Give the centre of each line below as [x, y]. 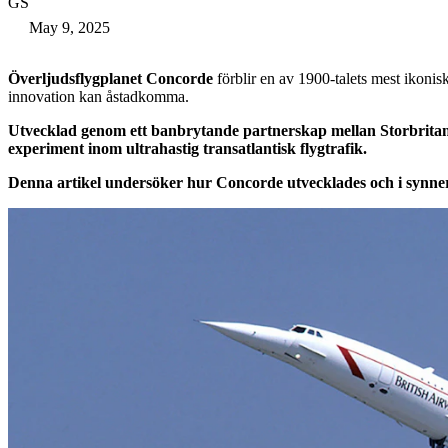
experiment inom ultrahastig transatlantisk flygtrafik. [187, 148]
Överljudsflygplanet [75, 78]
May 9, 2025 [69, 27]
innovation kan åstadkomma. [98, 96]
